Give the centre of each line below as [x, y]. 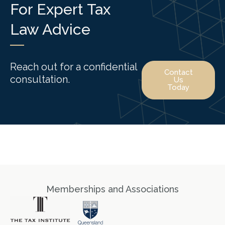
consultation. [40, 79]
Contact [178, 72]
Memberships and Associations [113, 189]
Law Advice [50, 29]
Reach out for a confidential [74, 67]
